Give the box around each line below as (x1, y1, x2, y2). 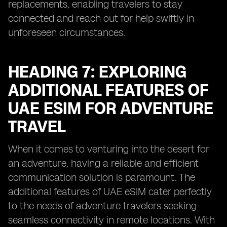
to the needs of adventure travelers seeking (8, 200, 197, 212)
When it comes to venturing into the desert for (8, 143, 209, 155)
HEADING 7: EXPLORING (8, 62, 186, 82)
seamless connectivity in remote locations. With (8, 214, 215, 226)
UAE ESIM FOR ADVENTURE (8, 99, 213, 118)
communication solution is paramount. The (8, 171, 195, 183)
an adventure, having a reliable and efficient (8, 157, 199, 169)
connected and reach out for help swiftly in (8, 12, 194, 24)
